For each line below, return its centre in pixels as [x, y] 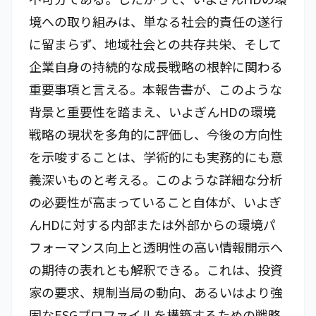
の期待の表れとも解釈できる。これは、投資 [156, 269]
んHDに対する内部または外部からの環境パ [152, 224]
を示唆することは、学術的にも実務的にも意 [156, 157]
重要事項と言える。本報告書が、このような [156, 89]
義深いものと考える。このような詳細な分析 [156, 179]
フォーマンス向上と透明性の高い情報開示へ [156, 247]
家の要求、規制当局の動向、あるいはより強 [156, 292]
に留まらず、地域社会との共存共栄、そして [155, 44]
